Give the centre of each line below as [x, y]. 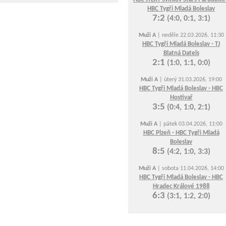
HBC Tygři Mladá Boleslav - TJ [181, 44]
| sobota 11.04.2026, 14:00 [190, 168]
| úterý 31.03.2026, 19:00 [190, 80]
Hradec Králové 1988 [181, 186]
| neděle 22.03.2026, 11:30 [190, 35]
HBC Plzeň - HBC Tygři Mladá [181, 133]
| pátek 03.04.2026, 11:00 [190, 124]
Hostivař [181, 98]
